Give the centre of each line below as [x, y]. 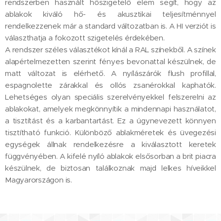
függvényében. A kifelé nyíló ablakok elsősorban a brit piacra [110, 156]
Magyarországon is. [38, 180]
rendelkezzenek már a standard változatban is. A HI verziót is [110, 26]
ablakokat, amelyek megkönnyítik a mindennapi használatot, [110, 109]
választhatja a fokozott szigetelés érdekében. [85, 37]
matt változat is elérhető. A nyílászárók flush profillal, [110, 73]
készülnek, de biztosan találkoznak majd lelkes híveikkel [110, 168]
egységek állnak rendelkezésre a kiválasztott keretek [110, 144]
